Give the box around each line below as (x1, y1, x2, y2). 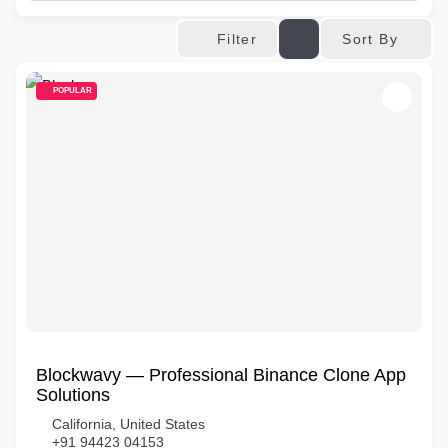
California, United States (52, 416, 205, 432)
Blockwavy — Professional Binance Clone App (36, 365, 406, 385)
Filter (216, 31, 258, 47)
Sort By (342, 30, 398, 47)
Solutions (36, 385, 110, 405)
